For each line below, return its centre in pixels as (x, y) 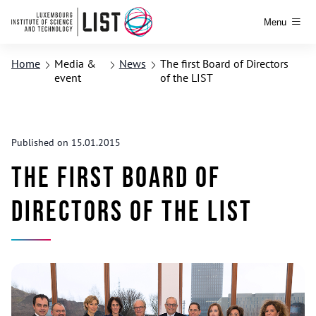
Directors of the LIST (132, 212)
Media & (75, 63)
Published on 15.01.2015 (66, 142)
